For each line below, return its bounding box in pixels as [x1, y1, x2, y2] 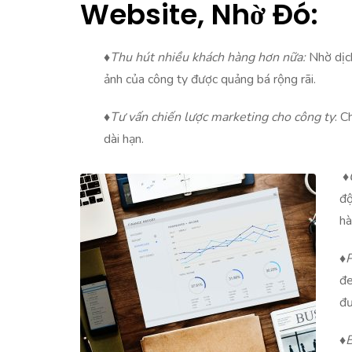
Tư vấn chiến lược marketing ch [110, 108, 284, 126]
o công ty [284, 108, 335, 126]
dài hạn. [104, 130, 144, 148]
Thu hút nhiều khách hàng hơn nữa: [110, 48, 306, 66]
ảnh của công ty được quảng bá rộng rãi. [104, 70, 316, 88]
